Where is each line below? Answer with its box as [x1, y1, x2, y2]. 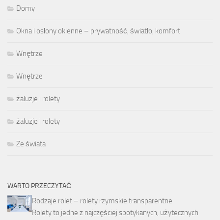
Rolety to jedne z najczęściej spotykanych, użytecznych [32, 208, 198, 218]
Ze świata [16, 139, 46, 149]
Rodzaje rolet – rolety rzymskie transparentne [32, 196, 172, 206]
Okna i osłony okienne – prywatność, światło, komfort [16, 27, 180, 36]
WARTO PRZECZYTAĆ [7, 182, 71, 191]
